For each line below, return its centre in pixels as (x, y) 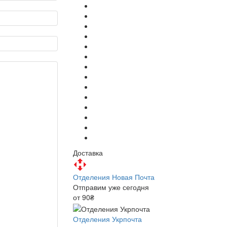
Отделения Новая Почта (114, 177)
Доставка (88, 153)
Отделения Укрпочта (107, 219)
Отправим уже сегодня (111, 187)
